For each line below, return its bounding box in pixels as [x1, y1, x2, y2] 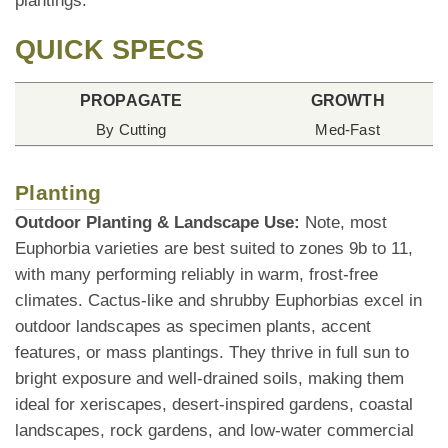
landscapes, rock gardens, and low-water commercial [15, 421, 414, 441]
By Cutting [96, 121, 167, 139]
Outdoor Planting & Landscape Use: [15, 213, 300, 233]
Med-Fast [315, 121, 381, 139]
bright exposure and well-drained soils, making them [15, 369, 404, 389]
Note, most [300, 213, 387, 233]
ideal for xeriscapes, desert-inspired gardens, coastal [15, 395, 413, 415]
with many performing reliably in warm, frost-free [15, 265, 378, 285]
